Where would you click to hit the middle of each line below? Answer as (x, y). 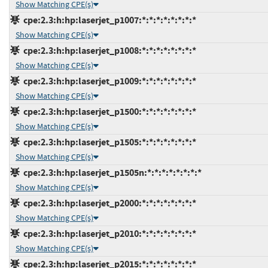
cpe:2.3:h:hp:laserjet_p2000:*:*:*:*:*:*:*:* (108, 203)
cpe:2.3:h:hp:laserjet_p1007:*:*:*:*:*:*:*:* (108, 20)
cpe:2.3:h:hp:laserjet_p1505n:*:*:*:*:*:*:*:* (111, 172)
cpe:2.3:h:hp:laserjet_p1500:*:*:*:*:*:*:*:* (108, 111)
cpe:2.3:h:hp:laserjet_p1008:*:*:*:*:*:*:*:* (108, 50)
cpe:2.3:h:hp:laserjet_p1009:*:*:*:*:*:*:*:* (108, 81)
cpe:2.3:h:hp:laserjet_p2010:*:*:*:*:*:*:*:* (108, 233)
